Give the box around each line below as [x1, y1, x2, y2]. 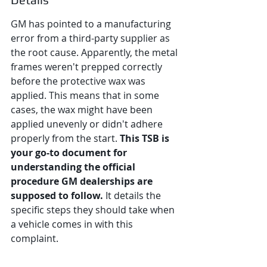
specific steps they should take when [11, 203, 177, 216]
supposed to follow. [11, 189, 103, 202]
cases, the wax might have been [11, 103, 155, 116]
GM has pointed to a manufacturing [11, 17, 173, 30]
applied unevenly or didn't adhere [11, 117, 165, 131]
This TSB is [120, 132, 172, 145]
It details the [103, 189, 163, 202]
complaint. [11, 232, 58, 245]
